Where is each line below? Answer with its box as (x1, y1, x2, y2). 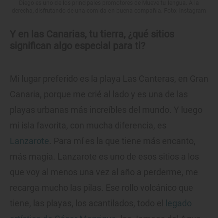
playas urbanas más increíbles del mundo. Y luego (10, 105, 202, 115)
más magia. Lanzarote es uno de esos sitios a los (10, 151, 199, 162)
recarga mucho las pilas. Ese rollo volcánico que (10, 182, 193, 193)
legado (165, 198, 192, 209)
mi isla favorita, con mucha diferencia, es (10, 120, 166, 131)
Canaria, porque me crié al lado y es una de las (10, 89, 188, 100)
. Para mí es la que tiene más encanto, (49, 136, 196, 146)
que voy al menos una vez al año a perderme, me (10, 167, 198, 178)
